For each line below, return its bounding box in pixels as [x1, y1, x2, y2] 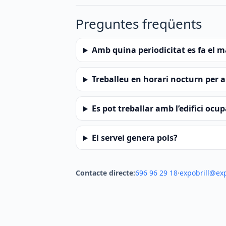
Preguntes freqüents [76, 15, 202, 33]
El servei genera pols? [91, 132, 178, 144]
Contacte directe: [76, 168, 135, 178]
